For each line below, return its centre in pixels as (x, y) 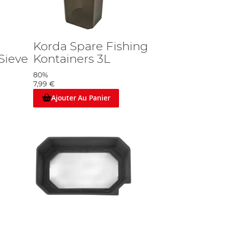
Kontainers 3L (72, 59)
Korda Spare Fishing (91, 47)
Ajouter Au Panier (81, 98)
